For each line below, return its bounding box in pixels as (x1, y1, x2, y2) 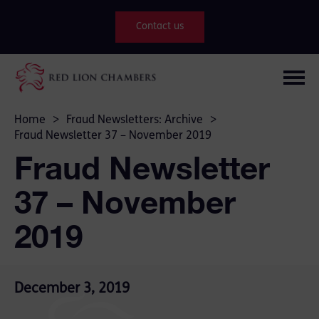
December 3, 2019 (14, 281, 130, 296)
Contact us (135, 21, 184, 32)
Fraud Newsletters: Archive (66, 114, 203, 126)
